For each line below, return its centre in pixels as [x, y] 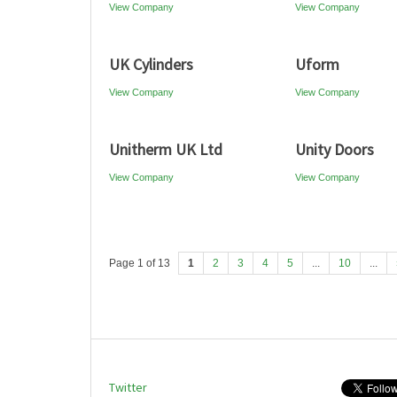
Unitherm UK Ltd [166, 149]
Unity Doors [335, 149]
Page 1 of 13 [140, 263]
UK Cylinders [151, 64]
